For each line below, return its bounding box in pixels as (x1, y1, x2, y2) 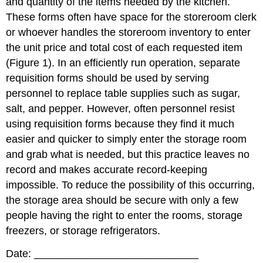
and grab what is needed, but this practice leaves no (6, 148, 250, 160)
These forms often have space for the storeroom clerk (6, 11, 257, 23)
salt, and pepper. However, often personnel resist (6, 102, 235, 114)
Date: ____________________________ (6, 247, 199, 259)
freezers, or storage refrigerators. (6, 224, 161, 237)
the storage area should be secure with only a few (6, 194, 239, 206)
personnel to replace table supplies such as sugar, (6, 87, 241, 99)
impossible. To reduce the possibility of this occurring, (6, 178, 255, 191)
